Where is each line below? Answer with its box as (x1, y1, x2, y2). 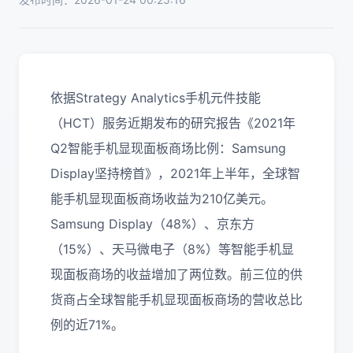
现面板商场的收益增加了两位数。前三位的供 (50, 266, 303, 282)
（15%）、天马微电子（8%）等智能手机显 (50, 241, 294, 257)
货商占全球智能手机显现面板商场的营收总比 (50, 292, 303, 307)
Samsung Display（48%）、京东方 (50, 216, 255, 232)
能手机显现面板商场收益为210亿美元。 (50, 191, 273, 206)
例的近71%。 (50, 317, 124, 333)
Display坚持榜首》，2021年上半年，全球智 (50, 165, 300, 181)
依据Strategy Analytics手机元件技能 (50, 90, 261, 106)
